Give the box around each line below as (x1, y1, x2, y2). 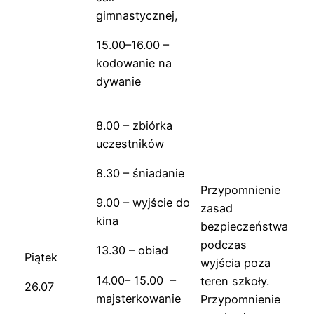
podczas (200, 237, 247, 252)
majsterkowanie (96, 291, 181, 306)
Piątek (25, 250, 57, 264)
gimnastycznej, (96, 8, 185, 22)
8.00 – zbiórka (96, 118, 172, 132)
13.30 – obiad (96, 243, 168, 258)
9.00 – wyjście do (96, 196, 190, 210)
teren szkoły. (200, 273, 269, 288)
